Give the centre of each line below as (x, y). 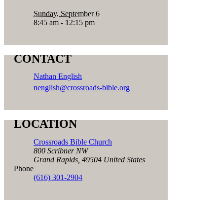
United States (124, 160)
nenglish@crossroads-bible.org (82, 88)
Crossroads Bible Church (73, 142)
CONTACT (43, 58)
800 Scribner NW (61, 151)
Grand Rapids (56, 160)
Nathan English (58, 76)
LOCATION (45, 124)
